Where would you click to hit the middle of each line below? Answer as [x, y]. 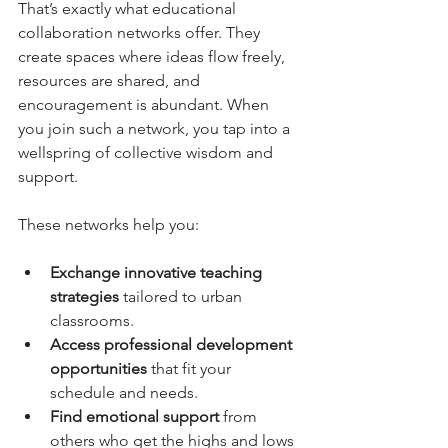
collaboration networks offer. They [141, 32]
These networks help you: [108, 224]
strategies [84, 296]
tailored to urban [182, 296]
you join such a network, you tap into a [156, 128]
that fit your [191, 368]
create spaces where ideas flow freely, [153, 56]
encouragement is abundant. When [145, 104]
